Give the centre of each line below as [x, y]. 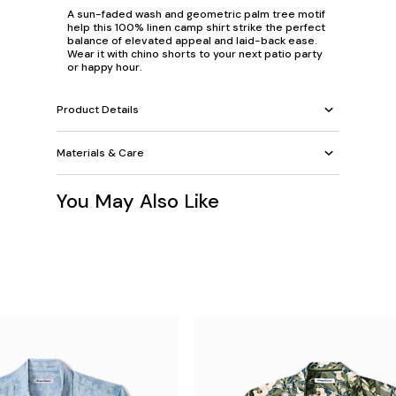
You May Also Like [138, 201]
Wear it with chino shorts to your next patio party [195, 54]
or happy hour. [105, 67]
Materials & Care [100, 152]
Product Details [98, 109]
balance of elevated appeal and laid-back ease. [192, 41]
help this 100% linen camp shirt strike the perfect [196, 27]
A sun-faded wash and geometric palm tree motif [196, 14]
